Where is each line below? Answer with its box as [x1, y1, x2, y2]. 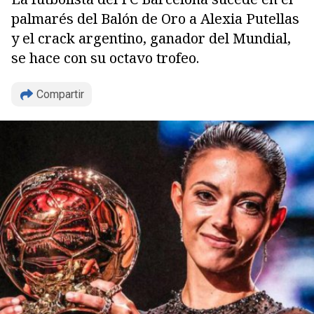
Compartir [36, 88, 84, 101]
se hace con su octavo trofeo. [11, 48, 199, 67]
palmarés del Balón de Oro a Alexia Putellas [11, 9, 299, 28]
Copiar [40, 233, 78, 252]
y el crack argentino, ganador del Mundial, [11, 29, 291, 48]
